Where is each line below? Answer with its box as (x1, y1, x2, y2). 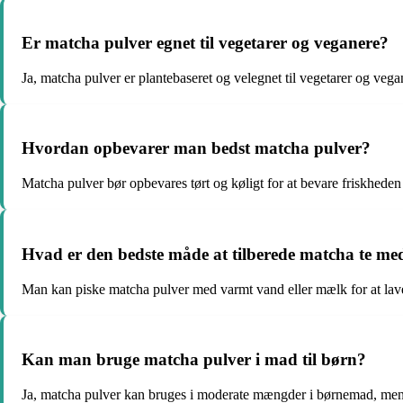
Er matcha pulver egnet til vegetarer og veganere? (22, 33, 389, 53)
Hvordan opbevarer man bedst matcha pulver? (22, 139, 371, 158)
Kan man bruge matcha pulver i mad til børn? (22, 350, 366, 370)
